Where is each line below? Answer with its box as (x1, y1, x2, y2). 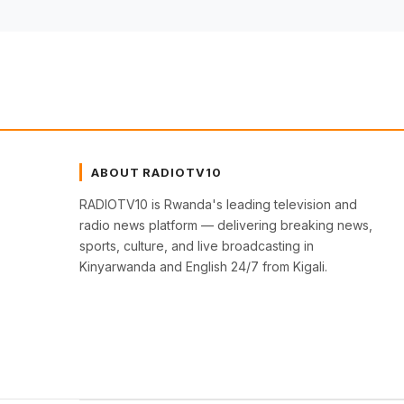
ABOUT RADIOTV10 (91, 165, 222, 180)
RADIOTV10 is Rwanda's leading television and (79, 197, 357, 213)
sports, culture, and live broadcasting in (79, 238, 314, 254)
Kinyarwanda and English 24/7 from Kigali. (79, 259, 327, 275)
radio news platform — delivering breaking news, (79, 217, 372, 234)
